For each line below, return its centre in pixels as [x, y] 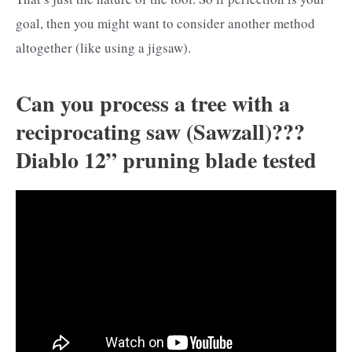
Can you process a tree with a [153, 104]
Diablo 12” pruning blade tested [166, 160]
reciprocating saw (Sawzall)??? [160, 132]
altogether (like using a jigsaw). [103, 47]
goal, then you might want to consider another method [165, 23]
